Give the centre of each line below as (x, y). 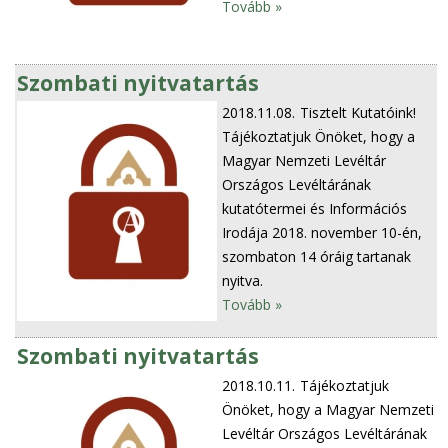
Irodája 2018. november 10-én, (322, 232)
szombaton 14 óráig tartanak (317, 256)
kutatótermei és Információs (315, 208)
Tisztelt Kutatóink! (358, 112)
